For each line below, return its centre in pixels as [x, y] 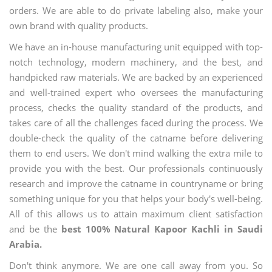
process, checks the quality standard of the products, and [136, 107]
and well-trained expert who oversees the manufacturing [136, 92]
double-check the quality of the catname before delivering [136, 138]
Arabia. [25, 244]
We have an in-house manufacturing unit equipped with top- [136, 47]
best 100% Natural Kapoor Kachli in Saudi [162, 229]
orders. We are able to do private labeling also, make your [136, 10]
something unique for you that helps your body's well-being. [136, 199]
